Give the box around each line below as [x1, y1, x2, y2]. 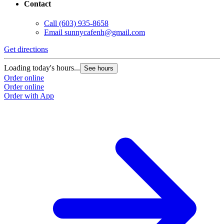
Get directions [4, 44, 48, 53]
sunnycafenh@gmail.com [64, 27, 145, 36]
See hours [84, 64, 113, 72]
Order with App [4, 91, 54, 100]
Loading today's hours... [4, 63, 80, 72]
